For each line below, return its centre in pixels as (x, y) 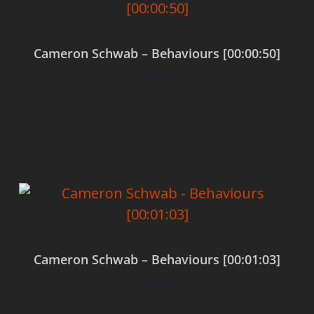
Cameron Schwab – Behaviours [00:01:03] (157, 259)
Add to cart (157, 118)
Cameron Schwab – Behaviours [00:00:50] (157, 53)
